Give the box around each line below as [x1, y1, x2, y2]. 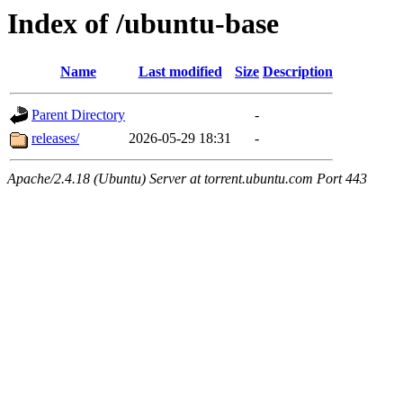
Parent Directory [31, 107, 125, 123]
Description [263, 64, 333, 80]
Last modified [138, 64, 222, 80]
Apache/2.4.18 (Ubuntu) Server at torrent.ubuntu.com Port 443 [7, 171, 367, 187]
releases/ [31, 130, 79, 147]
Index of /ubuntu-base [7, 7, 279, 40]
